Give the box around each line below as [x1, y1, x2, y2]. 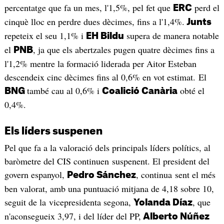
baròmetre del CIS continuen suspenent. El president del [4, 154, 209, 167]
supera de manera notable [123, 29, 219, 42]
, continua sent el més [135, 168, 215, 180]
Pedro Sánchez [66, 170, 136, 179]
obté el [177, 84, 204, 97]
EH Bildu [85, 31, 124, 41]
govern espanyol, [4, 168, 67, 180]
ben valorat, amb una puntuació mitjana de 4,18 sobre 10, [4, 182, 214, 194]
